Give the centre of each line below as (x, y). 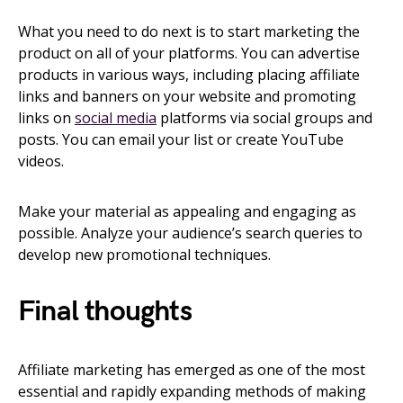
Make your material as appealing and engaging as (187, 212)
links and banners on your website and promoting (187, 97)
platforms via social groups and (264, 118)
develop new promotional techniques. (144, 255)
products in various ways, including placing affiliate (189, 75)
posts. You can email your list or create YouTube (181, 140)
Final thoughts (105, 312)
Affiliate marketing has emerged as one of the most (192, 370)
